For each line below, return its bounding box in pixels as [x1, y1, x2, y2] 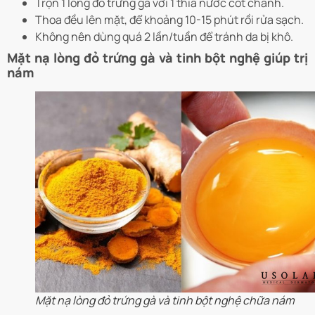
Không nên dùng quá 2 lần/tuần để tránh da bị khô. [35, 29, 293, 45]
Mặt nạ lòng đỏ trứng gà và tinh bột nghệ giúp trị [7, 49, 308, 67]
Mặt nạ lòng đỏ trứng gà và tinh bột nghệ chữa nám [35, 292, 295, 308]
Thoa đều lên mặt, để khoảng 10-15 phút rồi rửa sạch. [35, 12, 304, 28]
